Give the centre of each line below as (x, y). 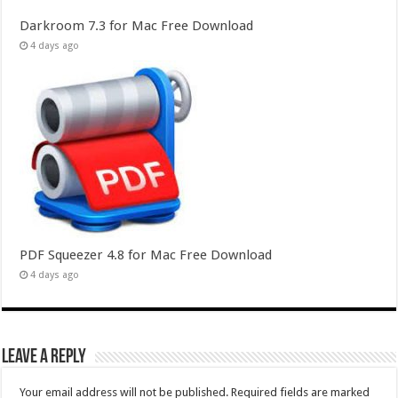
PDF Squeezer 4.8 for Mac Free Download (146, 255)
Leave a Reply (44, 358)
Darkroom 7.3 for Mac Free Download (137, 26)
